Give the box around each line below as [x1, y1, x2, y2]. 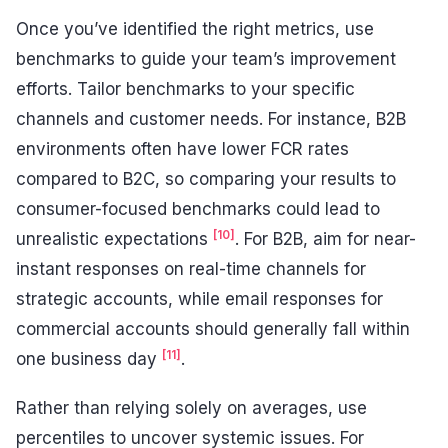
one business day [16, 348, 162, 369]
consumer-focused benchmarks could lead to [16, 198, 380, 219]
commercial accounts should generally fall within [16, 318, 410, 339]
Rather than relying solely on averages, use [16, 398, 367, 419]
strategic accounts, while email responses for [16, 288, 383, 309]
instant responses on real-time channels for [16, 258, 366, 279]
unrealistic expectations [16, 228, 213, 249]
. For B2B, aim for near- [235, 228, 416, 249]
